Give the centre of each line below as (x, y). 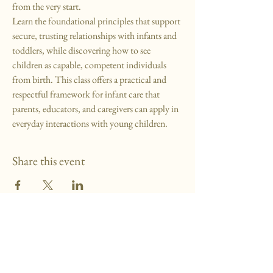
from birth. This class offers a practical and (90, 80)
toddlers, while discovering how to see (82, 51)
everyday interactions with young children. (90, 124)
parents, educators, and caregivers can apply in (96, 109)
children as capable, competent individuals (90, 65)
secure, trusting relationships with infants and (95, 36)
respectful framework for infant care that (87, 94)
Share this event (48, 161)
